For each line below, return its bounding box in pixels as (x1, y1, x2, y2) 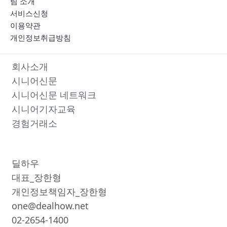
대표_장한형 (12, 171, 61, 183)
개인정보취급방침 (10, 32, 71, 43)
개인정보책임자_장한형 (12, 185, 107, 198)
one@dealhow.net (12, 200, 89, 212)
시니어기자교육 (12, 103, 75, 115)
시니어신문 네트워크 (12, 89, 96, 101)
